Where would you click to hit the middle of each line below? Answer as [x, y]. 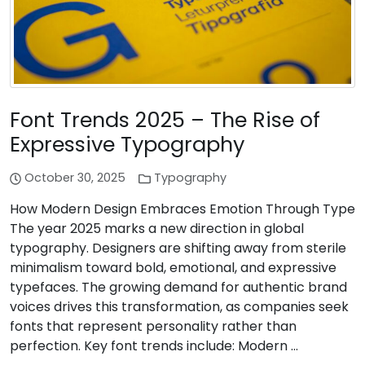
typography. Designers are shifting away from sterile [178, 248]
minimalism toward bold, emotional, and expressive [173, 268]
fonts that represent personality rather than [153, 327]
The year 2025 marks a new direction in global [157, 229]
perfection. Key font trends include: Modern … [154, 346]
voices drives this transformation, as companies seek [179, 307]
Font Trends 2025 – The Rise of [165, 120]
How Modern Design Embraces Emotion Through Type [182, 209]
